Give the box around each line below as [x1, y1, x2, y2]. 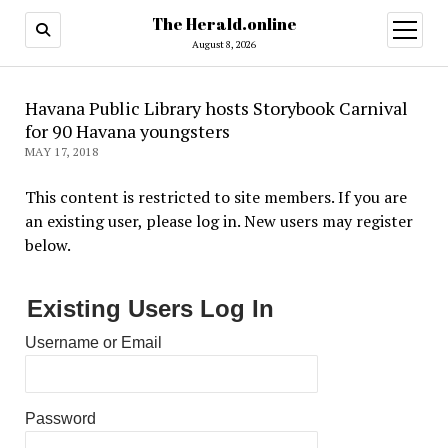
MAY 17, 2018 [24, 144, 99, 159]
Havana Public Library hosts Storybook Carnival [24, 96, 408, 120]
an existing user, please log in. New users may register [24, 210, 413, 232]
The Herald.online [151, 13, 297, 35]
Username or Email [24, 334, 162, 351]
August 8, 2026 [192, 38, 256, 51]
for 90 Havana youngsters [24, 119, 230, 143]
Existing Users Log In [26, 295, 274, 322]
